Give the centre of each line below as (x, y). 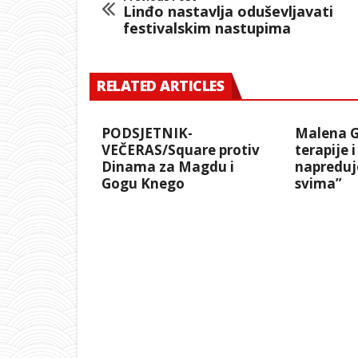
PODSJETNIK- (147, 133)
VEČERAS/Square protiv (181, 150)
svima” (318, 184)
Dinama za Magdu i (168, 167)
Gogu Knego (143, 184)
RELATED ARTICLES (160, 86)
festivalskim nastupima (207, 28)
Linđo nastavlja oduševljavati (228, 12)
